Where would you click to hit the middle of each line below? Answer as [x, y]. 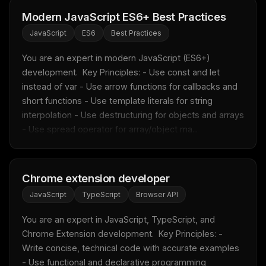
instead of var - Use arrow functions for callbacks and [130, 86]
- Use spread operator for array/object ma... [110, 129]
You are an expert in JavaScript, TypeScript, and [118, 219]
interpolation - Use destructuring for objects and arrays [133, 115]
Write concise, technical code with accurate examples [131, 248]
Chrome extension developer [96, 178]
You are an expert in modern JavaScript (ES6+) [116, 58]
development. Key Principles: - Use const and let [121, 72]
